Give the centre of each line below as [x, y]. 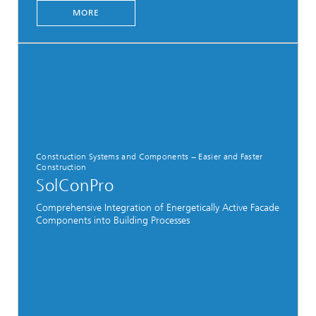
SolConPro [75, 186]
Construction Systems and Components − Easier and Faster [150, 157]
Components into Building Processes [113, 220]
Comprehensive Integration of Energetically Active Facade [158, 207]
